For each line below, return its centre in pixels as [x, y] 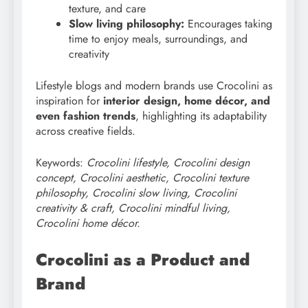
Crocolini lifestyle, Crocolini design [168, 162]
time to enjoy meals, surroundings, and [158, 38]
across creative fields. [86, 131]
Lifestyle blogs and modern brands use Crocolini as [154, 85]
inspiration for [69, 100]
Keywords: [61, 162]
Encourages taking [228, 23]
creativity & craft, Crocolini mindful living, [133, 208]
